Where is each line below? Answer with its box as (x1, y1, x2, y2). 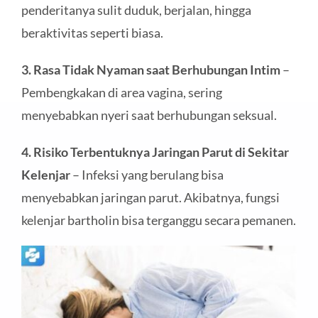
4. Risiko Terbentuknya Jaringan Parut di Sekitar (21, 143, 289, 160)
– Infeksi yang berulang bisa (70, 166, 224, 182)
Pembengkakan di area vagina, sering (21, 84, 222, 100)
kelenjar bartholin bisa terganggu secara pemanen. (21, 212, 296, 228)
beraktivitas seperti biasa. (21, 24, 163, 40)
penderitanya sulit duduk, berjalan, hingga (21, 1, 251, 18)
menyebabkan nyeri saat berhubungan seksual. (21, 106, 277, 123)
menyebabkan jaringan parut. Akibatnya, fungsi (21, 189, 280, 205)
